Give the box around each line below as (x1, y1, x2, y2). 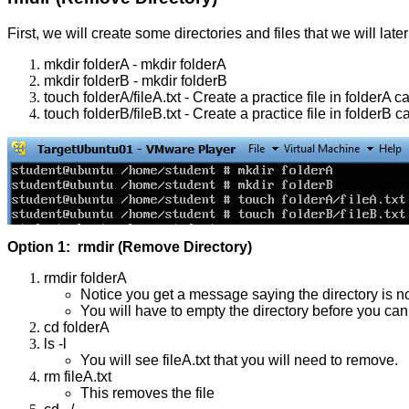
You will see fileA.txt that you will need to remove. (80, 351, 398, 368)
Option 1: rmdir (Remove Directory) (7, 238, 252, 255)
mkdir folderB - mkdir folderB (44, 72, 227, 89)
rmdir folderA (44, 269, 127, 286)
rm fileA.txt (44, 368, 111, 384)
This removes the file (80, 384, 215, 401)
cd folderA (44, 319, 110, 335)
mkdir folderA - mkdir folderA (44, 56, 226, 72)
